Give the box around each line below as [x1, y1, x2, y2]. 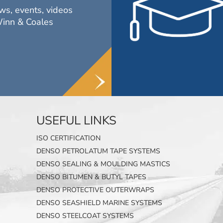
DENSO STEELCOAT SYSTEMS [36, 211, 134, 221]
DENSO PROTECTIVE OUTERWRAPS [36, 185, 155, 195]
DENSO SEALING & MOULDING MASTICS [36, 159, 171, 169]
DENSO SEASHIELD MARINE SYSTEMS [36, 198, 163, 208]
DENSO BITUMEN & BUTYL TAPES [36, 172, 147, 182]
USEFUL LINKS [36, 112, 117, 129]
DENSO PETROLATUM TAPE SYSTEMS [36, 146, 161, 156]
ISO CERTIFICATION [36, 133, 101, 143]
